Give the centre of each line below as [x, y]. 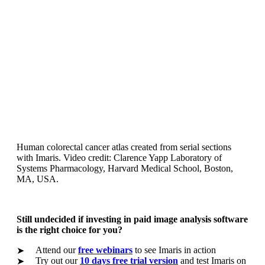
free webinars [105, 250]
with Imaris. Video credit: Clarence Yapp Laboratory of [119, 157]
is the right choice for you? [70, 230]
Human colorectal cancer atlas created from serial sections [124, 147]
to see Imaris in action [174, 250]
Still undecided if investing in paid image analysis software [132, 219]
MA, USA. [38, 179]
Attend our [57, 250]
